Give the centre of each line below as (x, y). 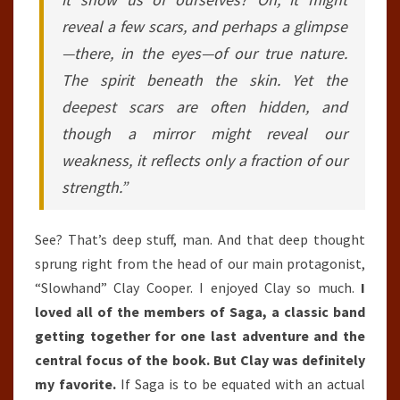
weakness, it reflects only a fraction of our (204, 160)
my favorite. (75, 384)
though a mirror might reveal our (204, 133)
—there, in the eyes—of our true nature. (204, 53)
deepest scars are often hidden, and (204, 107)
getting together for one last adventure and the (200, 336)
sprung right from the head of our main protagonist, (200, 263)
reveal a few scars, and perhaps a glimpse (204, 26)
